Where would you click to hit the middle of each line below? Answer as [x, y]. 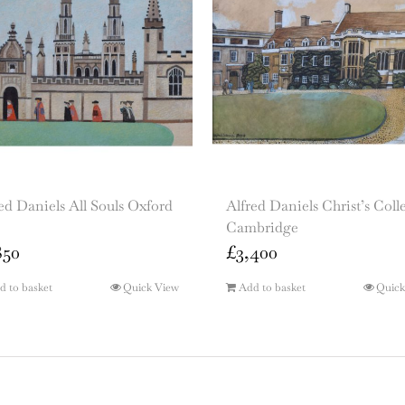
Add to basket [272, 288]
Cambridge [262, 228]
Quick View [151, 288]
